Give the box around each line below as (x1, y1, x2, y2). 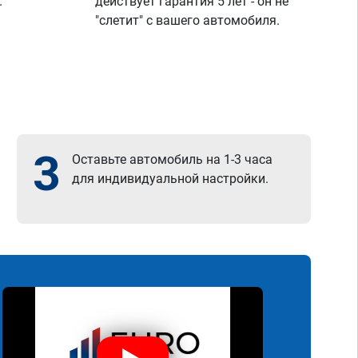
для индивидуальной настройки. (72, 171, 269, 186)
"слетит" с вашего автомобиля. (95, 13, 280, 28)
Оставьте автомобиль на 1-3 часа (72, 152, 273, 167)
